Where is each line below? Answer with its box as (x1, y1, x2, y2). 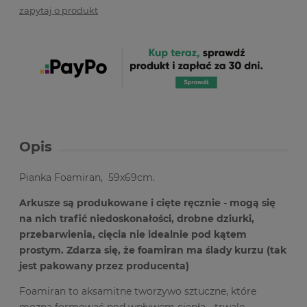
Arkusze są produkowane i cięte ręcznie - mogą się (19, 196, 275, 209)
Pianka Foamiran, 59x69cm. (19, 171, 155, 184)
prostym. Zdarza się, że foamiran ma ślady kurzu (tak (19, 243, 286, 256)
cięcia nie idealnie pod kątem (98, 228, 247, 241)
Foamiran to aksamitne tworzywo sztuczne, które (19, 284, 256, 297)
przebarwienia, (19, 228, 98, 241)
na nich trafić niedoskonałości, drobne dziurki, (19, 212, 254, 225)
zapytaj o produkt (19, 4, 98, 16)
